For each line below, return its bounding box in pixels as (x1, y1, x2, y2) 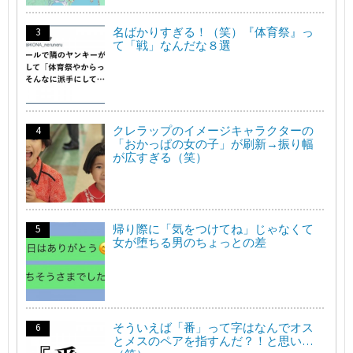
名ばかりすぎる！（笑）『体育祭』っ (113, 24, 314, 39)
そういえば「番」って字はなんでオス (113, 319, 314, 335)
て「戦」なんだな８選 (113, 37, 231, 53)
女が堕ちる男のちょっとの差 (113, 234, 266, 250)
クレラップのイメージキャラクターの (113, 122, 314, 138)
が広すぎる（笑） (113, 149, 207, 165)
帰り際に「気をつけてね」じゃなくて (113, 221, 314, 236)
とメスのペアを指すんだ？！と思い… (113, 333, 313, 348)
